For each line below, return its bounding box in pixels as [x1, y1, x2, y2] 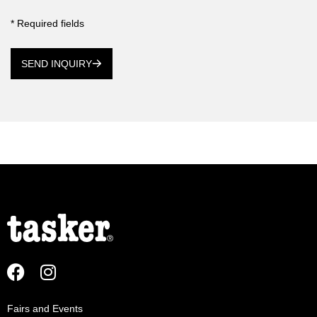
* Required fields [11, 17, 84, 29]
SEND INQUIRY [21, 58, 92, 70]
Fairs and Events [7, 303, 83, 315]
